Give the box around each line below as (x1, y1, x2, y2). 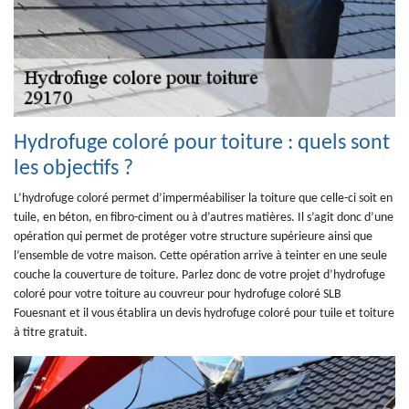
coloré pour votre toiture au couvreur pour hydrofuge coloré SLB (14, 287, 341, 301)
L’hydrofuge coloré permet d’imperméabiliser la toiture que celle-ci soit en (14, 191, 393, 205)
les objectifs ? (14, 157, 133, 180)
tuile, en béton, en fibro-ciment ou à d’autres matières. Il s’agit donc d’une (14, 210, 393, 225)
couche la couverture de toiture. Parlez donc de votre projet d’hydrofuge (14, 267, 385, 282)
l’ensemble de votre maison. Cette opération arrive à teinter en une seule (14, 248, 387, 263)
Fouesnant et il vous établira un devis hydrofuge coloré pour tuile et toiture (14, 306, 394, 320)
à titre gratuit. (14, 325, 88, 340)
